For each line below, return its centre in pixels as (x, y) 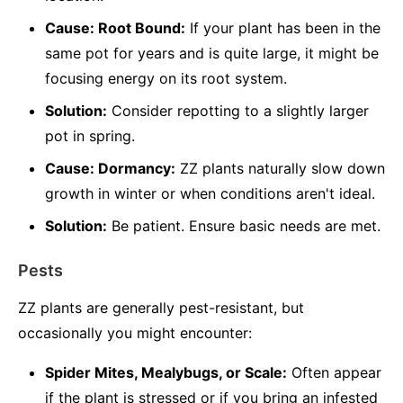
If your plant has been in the (283, 28)
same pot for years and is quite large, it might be (212, 53)
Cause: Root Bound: (115, 28)
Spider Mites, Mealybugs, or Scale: (166, 372)
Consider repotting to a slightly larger (238, 111)
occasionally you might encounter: (135, 333)
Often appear (334, 372)
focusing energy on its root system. (166, 78)
